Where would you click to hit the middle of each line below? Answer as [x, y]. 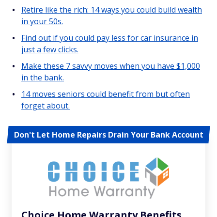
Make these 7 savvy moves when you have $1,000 [111, 66]
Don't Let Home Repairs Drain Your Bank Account [108, 134]
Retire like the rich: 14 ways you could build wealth [112, 9]
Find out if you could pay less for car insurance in [110, 38]
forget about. [46, 105]
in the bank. [43, 77]
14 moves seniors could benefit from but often [106, 94]
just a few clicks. [50, 49]
